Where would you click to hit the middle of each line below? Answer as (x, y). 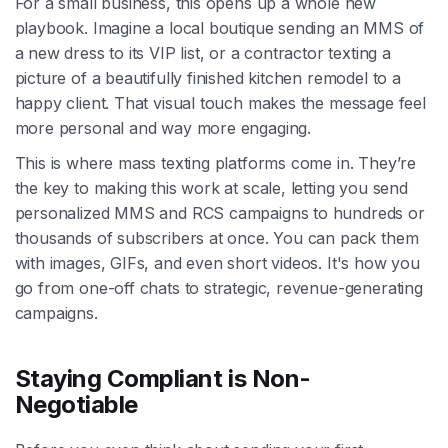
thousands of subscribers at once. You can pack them (216, 237)
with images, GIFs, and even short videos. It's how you (217, 262)
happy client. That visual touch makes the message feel (220, 102)
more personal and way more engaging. (163, 127)
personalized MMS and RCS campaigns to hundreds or (219, 212)
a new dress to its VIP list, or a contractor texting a (202, 52)
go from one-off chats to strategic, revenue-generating (218, 287)
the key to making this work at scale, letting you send (211, 187)
